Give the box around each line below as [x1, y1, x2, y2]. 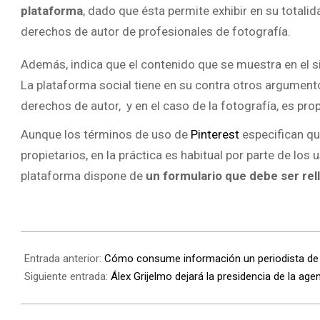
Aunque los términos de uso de [21, 127, 188, 142]
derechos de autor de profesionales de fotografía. [21, 24, 291, 39]
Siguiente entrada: [24, 269, 111, 283]
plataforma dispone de [21, 169, 146, 184]
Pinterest [188, 127, 239, 142]
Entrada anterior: [24, 251, 104, 265]
